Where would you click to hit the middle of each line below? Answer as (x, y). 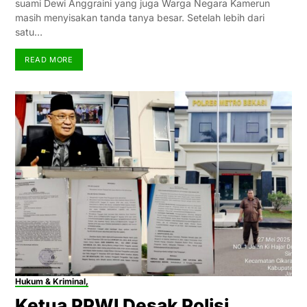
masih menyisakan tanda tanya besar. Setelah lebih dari (139, 18)
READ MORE (49, 59)
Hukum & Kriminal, (51, 281)
